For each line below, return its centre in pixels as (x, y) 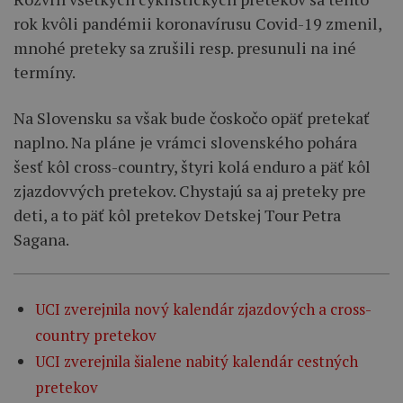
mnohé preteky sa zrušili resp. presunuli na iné (185, 47)
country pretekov (96, 336)
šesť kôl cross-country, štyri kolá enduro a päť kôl (192, 166)
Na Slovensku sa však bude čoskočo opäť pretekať (192, 117)
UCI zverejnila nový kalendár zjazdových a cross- (203, 309)
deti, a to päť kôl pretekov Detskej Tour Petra (177, 215)
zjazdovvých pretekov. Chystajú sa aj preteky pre (190, 190)
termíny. (45, 72)
